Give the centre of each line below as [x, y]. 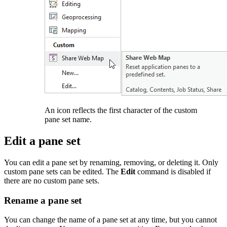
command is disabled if [173, 171]
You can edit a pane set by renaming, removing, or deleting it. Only [111, 162]
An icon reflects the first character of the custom [121, 110]
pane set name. [68, 120]
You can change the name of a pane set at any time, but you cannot [110, 220]
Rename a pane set [43, 200]
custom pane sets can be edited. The [62, 171]
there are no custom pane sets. [52, 180]
